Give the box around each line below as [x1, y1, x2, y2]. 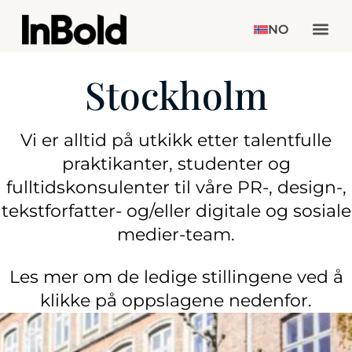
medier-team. [117, 223, 235, 245]
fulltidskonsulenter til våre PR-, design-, [5, 176, 346, 198]
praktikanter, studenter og [61, 152, 291, 174]
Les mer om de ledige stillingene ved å [9, 266, 343, 288]
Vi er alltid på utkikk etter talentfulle [20, 129, 332, 151]
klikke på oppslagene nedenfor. [40, 289, 312, 311]
